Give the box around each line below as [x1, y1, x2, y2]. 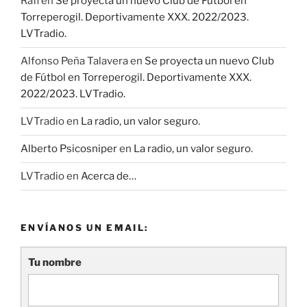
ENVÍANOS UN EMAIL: [21, 221, 149, 233]
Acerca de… [81, 170, 136, 183]
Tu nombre [28, 256, 82, 269]
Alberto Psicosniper [21, 143, 117, 156]
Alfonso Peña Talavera [21, 55, 128, 68]
